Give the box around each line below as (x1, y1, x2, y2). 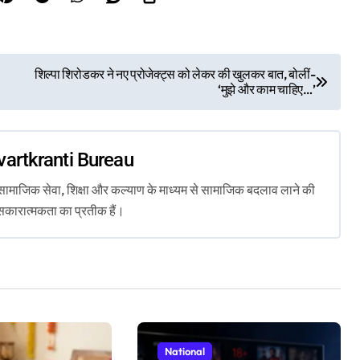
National (164, 345, 205, 358)
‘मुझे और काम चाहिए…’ (218, 81, 316, 98)
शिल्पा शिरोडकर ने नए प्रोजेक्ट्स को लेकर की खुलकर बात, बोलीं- (34, 66, 316, 83)
